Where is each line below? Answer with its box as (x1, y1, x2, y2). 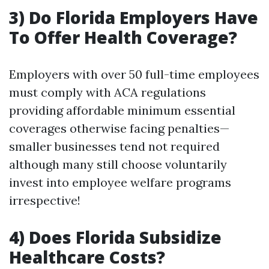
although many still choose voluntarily (9, 157, 227, 172)
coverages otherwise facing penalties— (9, 121, 229, 136)
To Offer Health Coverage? (9, 26, 237, 49)
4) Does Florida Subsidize (9, 226, 222, 249)
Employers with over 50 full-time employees (9, 67, 259, 82)
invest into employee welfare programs (9, 175, 231, 190)
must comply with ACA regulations (9, 85, 206, 100)
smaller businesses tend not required (9, 139, 220, 154)
